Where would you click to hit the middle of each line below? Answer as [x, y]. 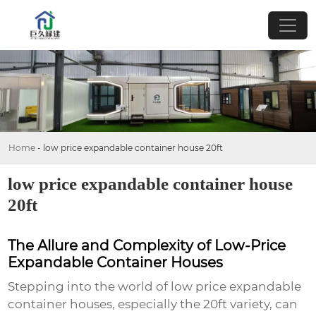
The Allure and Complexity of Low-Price [147, 246]
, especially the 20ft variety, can [205, 304]
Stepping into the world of [90, 287]
